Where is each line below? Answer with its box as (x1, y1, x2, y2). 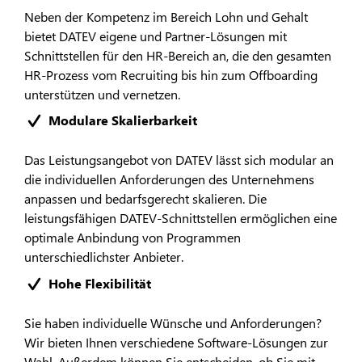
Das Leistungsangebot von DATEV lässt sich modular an (24, 151, 334, 169)
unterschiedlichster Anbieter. (24, 248, 183, 266)
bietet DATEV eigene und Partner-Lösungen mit (24, 27, 287, 44)
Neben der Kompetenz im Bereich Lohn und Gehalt (24, 7, 308, 25)
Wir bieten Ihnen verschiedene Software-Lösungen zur (24, 333, 328, 351)
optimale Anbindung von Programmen (24, 229, 241, 246)
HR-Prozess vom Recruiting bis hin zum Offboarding (24, 65, 318, 83)
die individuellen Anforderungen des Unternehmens (24, 170, 314, 188)
